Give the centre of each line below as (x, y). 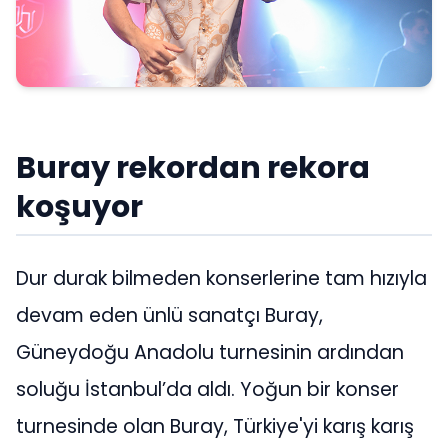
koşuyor (79, 207)
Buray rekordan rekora (193, 168)
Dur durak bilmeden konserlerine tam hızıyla (221, 279)
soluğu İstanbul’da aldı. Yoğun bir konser (207, 390)
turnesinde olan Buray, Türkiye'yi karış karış (215, 427)
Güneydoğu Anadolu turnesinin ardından (210, 353)
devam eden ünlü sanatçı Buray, (169, 316)
